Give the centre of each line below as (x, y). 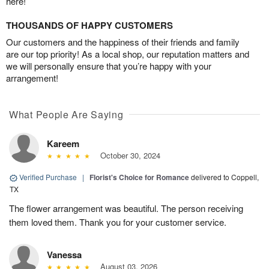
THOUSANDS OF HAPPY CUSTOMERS (89, 26)
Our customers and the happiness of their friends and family (123, 42)
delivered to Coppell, (225, 177)
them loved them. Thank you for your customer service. (118, 222)
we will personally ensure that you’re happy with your (109, 66)
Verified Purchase (48, 177)
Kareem (63, 144)
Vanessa (64, 255)
